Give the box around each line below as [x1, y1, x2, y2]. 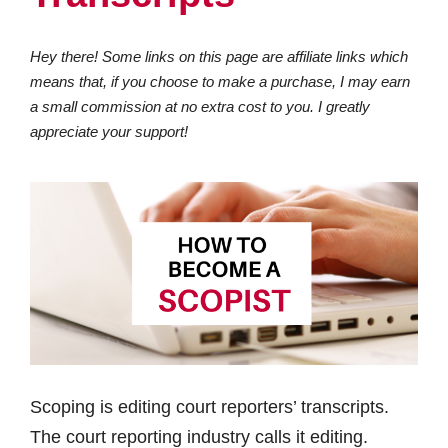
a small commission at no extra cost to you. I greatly [30, 98, 370, 115]
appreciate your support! [30, 123, 188, 140]
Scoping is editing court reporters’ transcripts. [30, 397, 389, 417]
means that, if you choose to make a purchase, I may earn [30, 73, 410, 90]
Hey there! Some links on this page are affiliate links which [30, 48, 408, 65]
